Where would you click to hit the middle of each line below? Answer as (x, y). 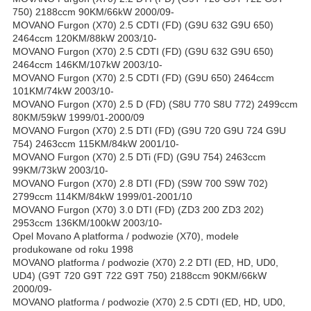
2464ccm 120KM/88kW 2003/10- (85, 39)
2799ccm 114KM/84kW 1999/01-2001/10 (102, 197)
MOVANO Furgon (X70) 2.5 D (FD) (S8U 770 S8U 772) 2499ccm (155, 104)
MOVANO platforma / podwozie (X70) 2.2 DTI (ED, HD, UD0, (145, 263)
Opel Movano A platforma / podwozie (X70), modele (126, 236)
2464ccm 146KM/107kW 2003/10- (87, 65)
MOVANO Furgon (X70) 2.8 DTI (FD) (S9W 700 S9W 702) (140, 184)
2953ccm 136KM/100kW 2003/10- (87, 223)
